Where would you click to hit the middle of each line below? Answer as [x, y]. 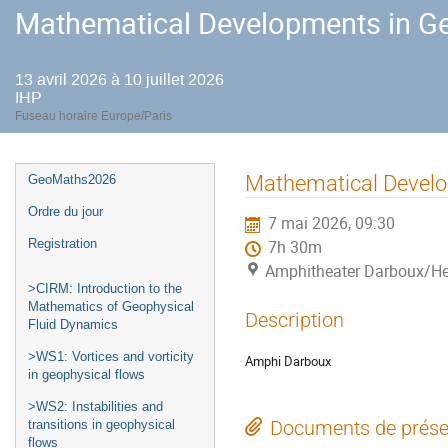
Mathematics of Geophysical [111, 306]
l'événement [71, 228]
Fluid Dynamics [73, 324]
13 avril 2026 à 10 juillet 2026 [119, 79]
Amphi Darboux [288, 361]
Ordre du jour [65, 211]
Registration [62, 243]
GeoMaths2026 [72, 179]
